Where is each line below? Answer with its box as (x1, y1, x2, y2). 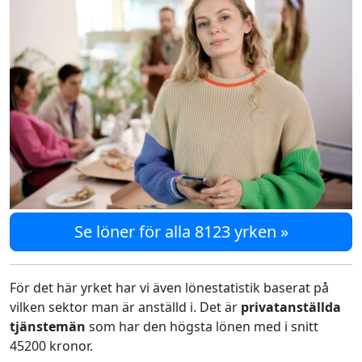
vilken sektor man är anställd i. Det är (10, 297, 241, 316)
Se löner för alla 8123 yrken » (74, 220, 288, 242)
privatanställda (241, 297, 341, 316)
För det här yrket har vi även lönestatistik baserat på (10, 278, 329, 297)
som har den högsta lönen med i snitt (89, 317, 318, 335)
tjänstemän (10, 317, 89, 335)
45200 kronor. (10, 336, 93, 355)
